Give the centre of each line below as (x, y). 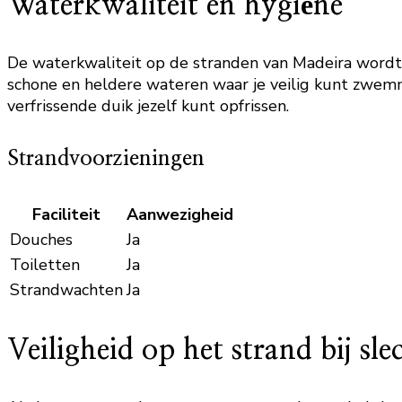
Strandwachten (66, 290)
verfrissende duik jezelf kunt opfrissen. (148, 106)
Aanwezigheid (180, 215)
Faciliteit (66, 215)
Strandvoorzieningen (106, 159)
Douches (41, 240)
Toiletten (45, 265)
